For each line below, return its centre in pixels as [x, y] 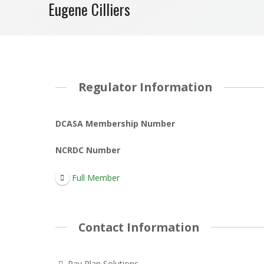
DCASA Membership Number [115, 124]
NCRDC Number [88, 150]
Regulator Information [145, 87]
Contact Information [138, 227]
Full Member [95, 178]
